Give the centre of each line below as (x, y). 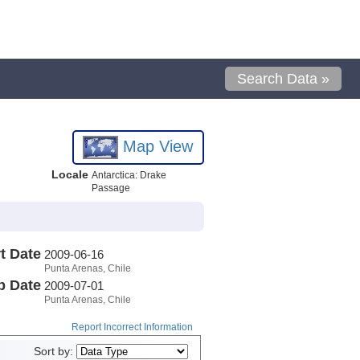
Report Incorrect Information (132, 327)
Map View (156, 146)
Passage (110, 188)
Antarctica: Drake (129, 175)
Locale (70, 174)
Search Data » (284, 79)
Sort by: (55, 352)
